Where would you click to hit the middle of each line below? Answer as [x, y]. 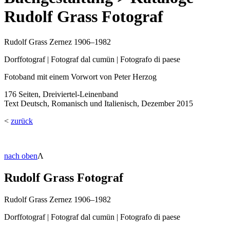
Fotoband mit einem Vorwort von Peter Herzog [80, 76]
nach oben [21, 156]
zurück [22, 121]
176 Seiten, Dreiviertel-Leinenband [61, 94]
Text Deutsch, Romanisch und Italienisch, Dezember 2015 [99, 103]
